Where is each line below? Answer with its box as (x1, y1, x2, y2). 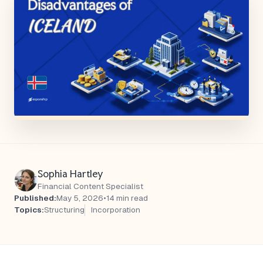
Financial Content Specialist (38, 182, 143, 191)
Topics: (14, 205, 44, 214)
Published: (14, 194, 56, 203)
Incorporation (91, 205, 140, 214)
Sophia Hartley (38, 168, 103, 180)
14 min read (106, 194, 148, 203)
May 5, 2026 (56, 194, 103, 203)
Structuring (44, 205, 85, 214)
